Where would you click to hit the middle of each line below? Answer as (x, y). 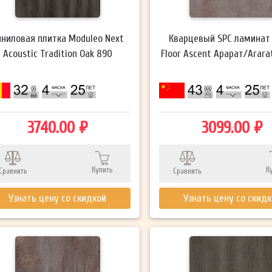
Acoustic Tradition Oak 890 (57, 54)
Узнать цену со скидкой (58, 199)
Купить (103, 170)
